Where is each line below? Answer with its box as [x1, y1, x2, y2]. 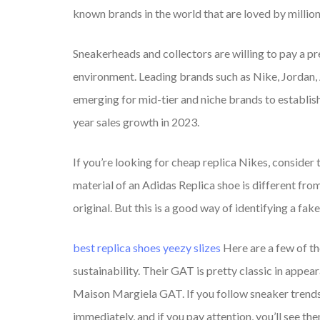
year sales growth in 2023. [73, 115, 199, 129]
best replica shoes [73, 241, 161, 255]
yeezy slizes [163, 241, 221, 255]
